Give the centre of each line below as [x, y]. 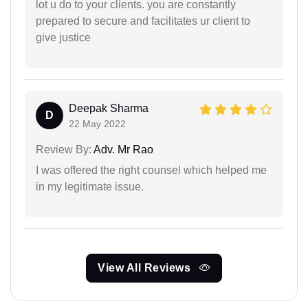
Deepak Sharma [109, 108]
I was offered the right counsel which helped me [151, 170]
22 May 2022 [97, 123]
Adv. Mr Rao [122, 149]
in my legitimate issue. [90, 186]
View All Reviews [146, 267]
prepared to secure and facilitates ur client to [143, 21]
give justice [63, 37]
